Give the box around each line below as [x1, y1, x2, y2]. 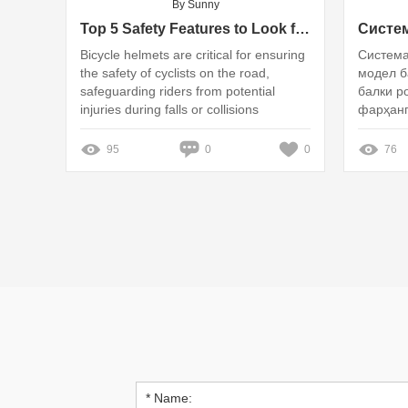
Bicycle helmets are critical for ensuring [80, 46, 305, 62]
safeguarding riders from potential [80, 83, 275, 98]
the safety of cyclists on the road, [80, 65, 270, 80]
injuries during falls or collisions [80, 101, 259, 117]
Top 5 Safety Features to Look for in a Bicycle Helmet [295, 20, 310, 36]
